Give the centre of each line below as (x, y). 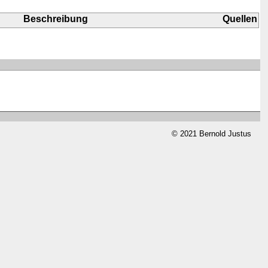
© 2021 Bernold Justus (211, 133)
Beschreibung (56, 19)
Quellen (240, 19)
